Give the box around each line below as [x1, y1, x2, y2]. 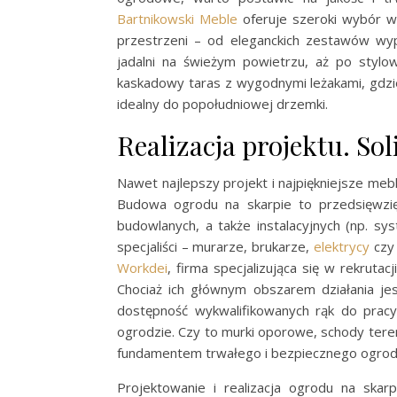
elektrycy [313, 237, 370, 256]
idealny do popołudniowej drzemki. [117, 95, 328, 113]
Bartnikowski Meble [117, 10, 238, 28]
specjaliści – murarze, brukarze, [117, 237, 314, 256]
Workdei [117, 259, 167, 277]
